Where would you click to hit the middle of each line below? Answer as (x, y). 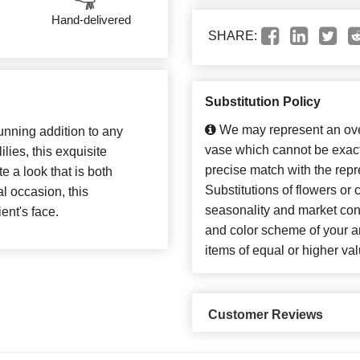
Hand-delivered (92, 20)
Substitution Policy (263, 102)
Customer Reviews (266, 315)
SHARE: (233, 36)
